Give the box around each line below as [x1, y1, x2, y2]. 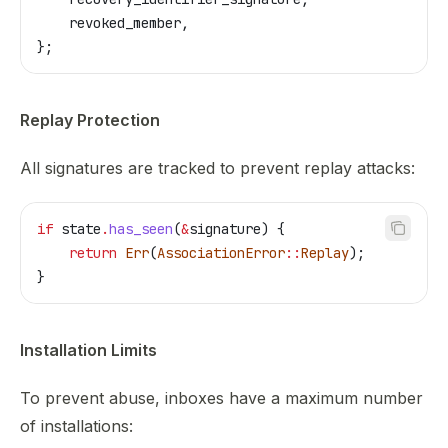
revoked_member [37, 14, 181, 32]
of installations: [20, 416, 133, 436]
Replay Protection [20, 110, 160, 130]
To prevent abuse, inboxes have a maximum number [20, 388, 423, 408]
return [37, 244, 117, 262]
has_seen [109, 220, 173, 238]
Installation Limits [20, 340, 157, 360]
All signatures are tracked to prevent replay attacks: [20, 158, 415, 178]
